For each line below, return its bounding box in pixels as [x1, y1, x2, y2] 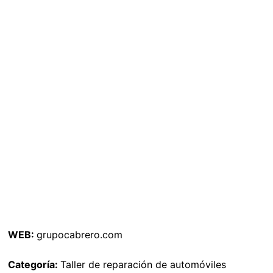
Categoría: [8, 258, 60, 271]
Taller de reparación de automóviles [60, 258, 226, 271]
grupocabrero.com [37, 229, 122, 241]
